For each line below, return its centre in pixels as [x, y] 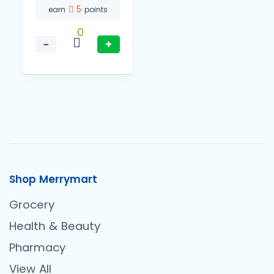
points [96, 10]
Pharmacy [37, 248]
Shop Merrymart [53, 180]
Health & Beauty [55, 226]
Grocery [32, 205]
